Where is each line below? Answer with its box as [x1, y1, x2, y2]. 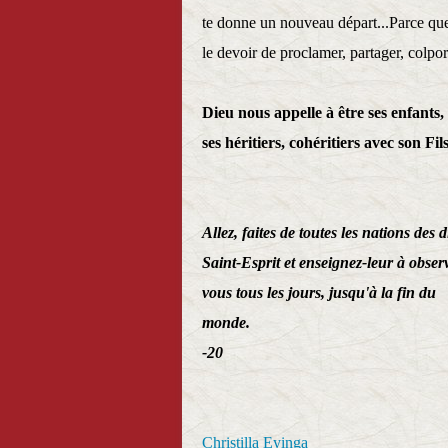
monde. [202, 314, 250, 331]
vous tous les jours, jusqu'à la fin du [202, 284, 436, 301]
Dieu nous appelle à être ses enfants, [202, 104, 444, 121]
